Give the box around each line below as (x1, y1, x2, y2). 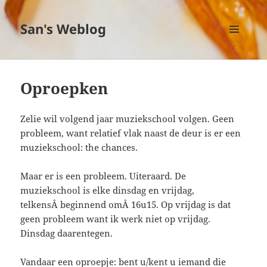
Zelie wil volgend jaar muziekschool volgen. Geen (20, 113, 235, 125)
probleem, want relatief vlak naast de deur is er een (20, 127, 241, 139)
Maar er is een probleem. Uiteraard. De (20, 170, 187, 182)
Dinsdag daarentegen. (20, 227, 113, 240)
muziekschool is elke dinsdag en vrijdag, (20, 184, 195, 197)
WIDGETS (222, 61, 256, 72)
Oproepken (20, 77, 108, 100)
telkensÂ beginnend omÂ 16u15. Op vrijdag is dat (20, 198, 231, 211)
